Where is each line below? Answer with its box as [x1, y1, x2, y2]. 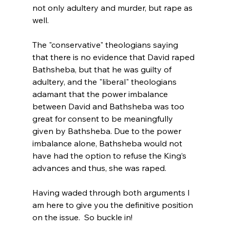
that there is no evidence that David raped [32, 51, 197, 62]
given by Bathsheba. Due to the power [32, 125, 183, 136]
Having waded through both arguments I [32, 187, 192, 198]
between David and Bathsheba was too [32, 101, 186, 111]
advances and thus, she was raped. [32, 162, 166, 173]
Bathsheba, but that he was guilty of [32, 64, 174, 74]
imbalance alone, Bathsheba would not [32, 138, 184, 148]
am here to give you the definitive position [32, 199, 195, 210]
